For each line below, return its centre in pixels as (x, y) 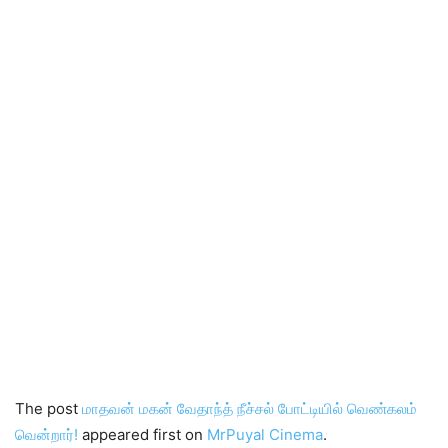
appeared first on (142, 434)
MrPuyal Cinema (265, 434)
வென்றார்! (46, 434)
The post (48, 408)
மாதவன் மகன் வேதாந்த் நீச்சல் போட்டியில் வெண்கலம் (249, 408)
